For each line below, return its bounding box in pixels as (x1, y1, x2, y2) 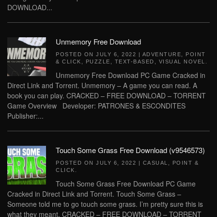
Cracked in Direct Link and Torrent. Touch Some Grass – (7, 189, 181, 199)
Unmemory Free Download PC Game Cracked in (56, 70, 205, 80)
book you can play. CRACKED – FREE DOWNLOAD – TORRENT (7, 91, 206, 100)
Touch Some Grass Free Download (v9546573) (56, 145, 205, 155)
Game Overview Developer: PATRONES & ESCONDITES (7, 101, 186, 110)
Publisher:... (7, 111, 44, 121)
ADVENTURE (142, 51, 181, 57)
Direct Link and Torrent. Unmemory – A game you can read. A (7, 80, 197, 90)
